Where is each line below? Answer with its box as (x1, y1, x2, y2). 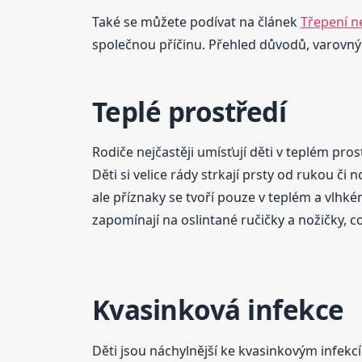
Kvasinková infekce (91, 292, 351, 329)
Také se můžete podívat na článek (91, 12, 301, 31)
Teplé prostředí (91, 93, 287, 130)
